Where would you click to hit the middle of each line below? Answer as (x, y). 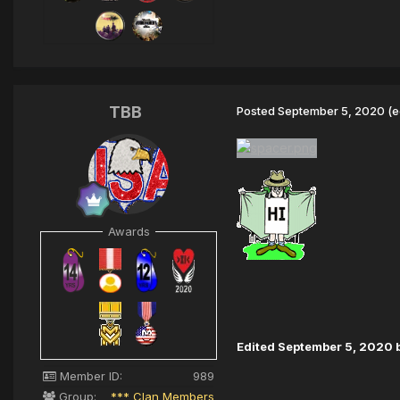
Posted (257, 110)
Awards (129, 231)
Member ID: (89, 375)
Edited (257, 346)
